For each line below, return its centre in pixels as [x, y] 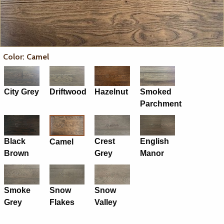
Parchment [160, 104]
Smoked [155, 92]
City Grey [22, 92]
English [154, 141]
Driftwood [68, 92]
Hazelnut [111, 92]
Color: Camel [26, 57]
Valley [106, 202]
